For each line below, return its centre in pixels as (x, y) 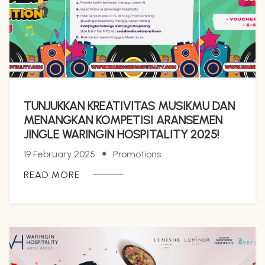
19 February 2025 (59, 154)
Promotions (137, 154)
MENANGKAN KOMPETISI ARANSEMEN (123, 120)
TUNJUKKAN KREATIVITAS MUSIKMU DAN (129, 106)
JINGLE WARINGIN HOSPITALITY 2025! (121, 134)
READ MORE (52, 174)
